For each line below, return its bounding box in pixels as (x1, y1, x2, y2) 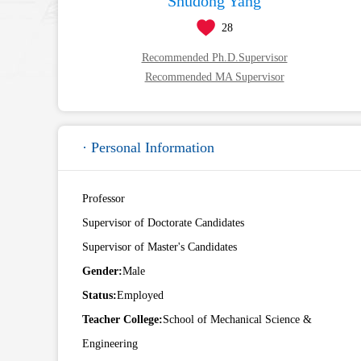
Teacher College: (82, 313, 163, 326)
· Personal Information (82, 139, 214, 156)
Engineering (82, 338, 138, 351)
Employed (117, 289, 164, 302)
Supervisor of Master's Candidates (82, 241, 237, 254)
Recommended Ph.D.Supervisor (141, 52, 288, 64)
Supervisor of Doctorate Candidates (82, 217, 244, 230)
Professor (82, 193, 125, 205)
